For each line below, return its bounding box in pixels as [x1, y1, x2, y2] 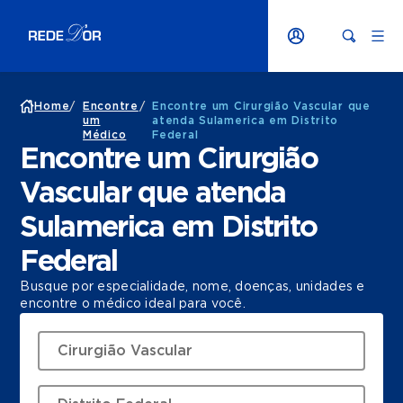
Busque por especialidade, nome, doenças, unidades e [20, 281, 365, 293]
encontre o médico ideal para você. [20, 298, 246, 310]
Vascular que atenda [20, 179, 286, 208]
